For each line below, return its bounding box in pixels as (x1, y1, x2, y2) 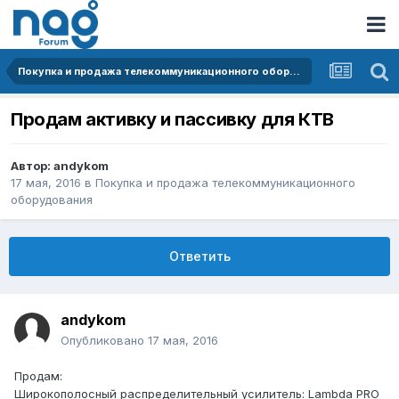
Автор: (11, 159, 53, 174)
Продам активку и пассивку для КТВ (11, 109, 334, 131)
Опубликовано (61, 333, 148, 348)
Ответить (168, 248, 231, 265)
